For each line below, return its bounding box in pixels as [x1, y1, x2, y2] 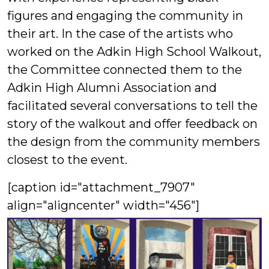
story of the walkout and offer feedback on [7, 116, 258, 131]
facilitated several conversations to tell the [7, 98, 258, 113]
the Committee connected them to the [7, 62, 242, 77]
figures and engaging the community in [7, 8, 243, 23]
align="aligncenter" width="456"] [7, 198, 199, 213]
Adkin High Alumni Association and [7, 80, 217, 95]
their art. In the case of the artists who [7, 26, 233, 41]
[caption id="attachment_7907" [7, 180, 195, 195]
